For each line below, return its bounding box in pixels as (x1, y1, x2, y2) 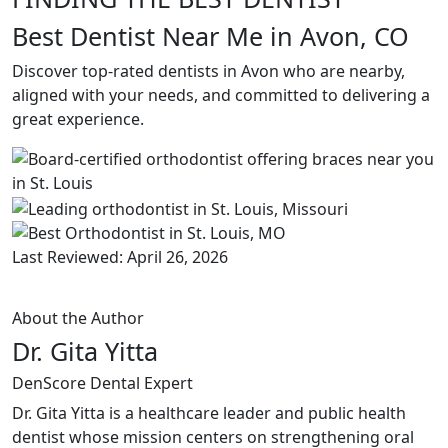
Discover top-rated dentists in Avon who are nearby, (12, 60, 405, 82)
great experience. (12, 108, 144, 130)
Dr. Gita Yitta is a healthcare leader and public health (12, 401, 406, 424)
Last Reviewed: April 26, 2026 (12, 245, 228, 268)
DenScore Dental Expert (12, 371, 193, 394)
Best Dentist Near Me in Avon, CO (12, 19, 409, 53)
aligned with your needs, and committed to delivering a (12, 84, 430, 106)
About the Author (12, 306, 144, 329)
